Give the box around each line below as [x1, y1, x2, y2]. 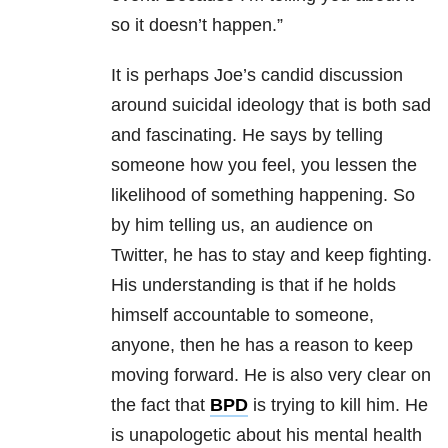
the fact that [111, 395, 210, 416]
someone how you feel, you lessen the [111, 155, 417, 176]
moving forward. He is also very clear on [111, 365, 431, 386]
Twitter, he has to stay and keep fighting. [111, 245, 432, 266]
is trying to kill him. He [248, 395, 428, 416]
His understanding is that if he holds [111, 275, 396, 296]
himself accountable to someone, [111, 305, 374, 326]
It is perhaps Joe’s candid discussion [111, 65, 403, 86]
